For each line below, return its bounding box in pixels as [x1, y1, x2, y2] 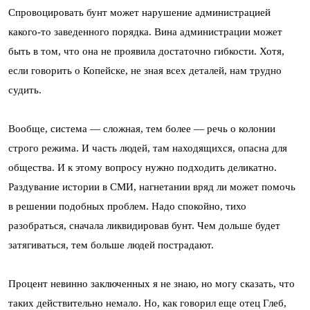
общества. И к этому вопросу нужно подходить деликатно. [8, 161, 277, 173]
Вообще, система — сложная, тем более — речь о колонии [8, 122, 275, 134]
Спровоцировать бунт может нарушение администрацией [8, 6, 271, 18]
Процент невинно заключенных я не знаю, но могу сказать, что [8, 277, 295, 289]
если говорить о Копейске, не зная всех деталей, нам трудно [8, 64, 282, 76]
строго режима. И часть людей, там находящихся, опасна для [8, 142, 287, 154]
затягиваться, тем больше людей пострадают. [8, 239, 214, 250]
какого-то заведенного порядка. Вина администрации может [8, 26, 282, 37]
